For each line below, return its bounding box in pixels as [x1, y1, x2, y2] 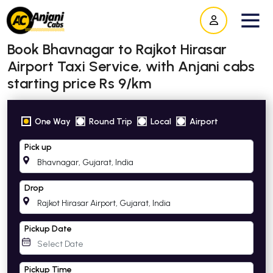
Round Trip [89, 116, 132, 127]
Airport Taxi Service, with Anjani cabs [7, 57, 255, 75]
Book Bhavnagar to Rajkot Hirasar [7, 40, 227, 58]
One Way [35, 116, 71, 127]
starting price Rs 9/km [7, 74, 151, 92]
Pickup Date [24, 223, 72, 234]
